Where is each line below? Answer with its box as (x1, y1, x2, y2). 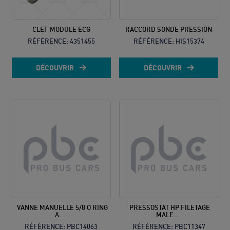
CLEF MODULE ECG (32, 25, 90, 33)
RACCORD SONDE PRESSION (125, 25, 212, 33)
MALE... (156, 210, 180, 219)
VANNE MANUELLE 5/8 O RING (16, 203, 108, 212)
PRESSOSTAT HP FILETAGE (129, 203, 210, 212)
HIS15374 (175, 36, 204, 45)
